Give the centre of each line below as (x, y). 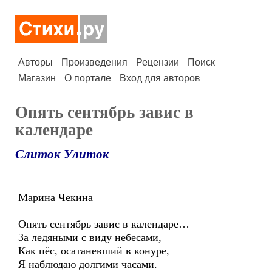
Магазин (37, 78)
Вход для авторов (160, 78)
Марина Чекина (56, 197)
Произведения (94, 62)
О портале (88, 78)
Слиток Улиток (62, 154)
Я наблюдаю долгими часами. (88, 264)
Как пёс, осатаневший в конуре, (94, 251)
